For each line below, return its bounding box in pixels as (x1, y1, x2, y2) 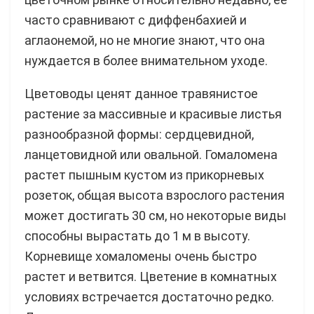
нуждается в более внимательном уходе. (25, 53, 268, 68)
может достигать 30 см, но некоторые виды (25, 207, 287, 223)
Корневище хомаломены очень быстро (25, 248, 257, 264)
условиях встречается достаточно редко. (25, 289, 274, 304)
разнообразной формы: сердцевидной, (25, 126, 254, 142)
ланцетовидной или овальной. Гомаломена (25, 146, 278, 162)
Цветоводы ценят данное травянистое (25, 86, 258, 101)
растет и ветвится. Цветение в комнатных (25, 268, 277, 284)
